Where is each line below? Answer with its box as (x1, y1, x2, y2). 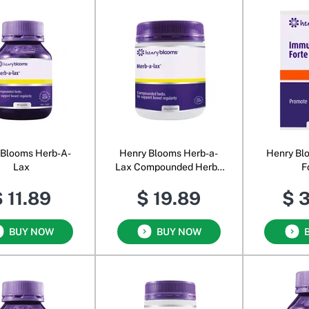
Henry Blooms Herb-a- (119, 147, 219, 159)
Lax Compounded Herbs (115, 161, 223, 172)
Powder (152, 175, 186, 186)
